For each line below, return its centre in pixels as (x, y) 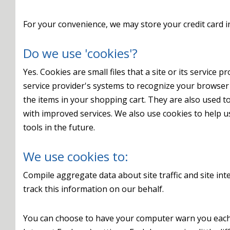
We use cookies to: (76, 156)
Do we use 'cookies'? (80, 53)
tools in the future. (59, 127)
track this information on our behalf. (93, 189)
